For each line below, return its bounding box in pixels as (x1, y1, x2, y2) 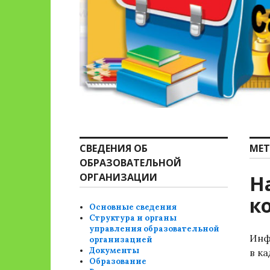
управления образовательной (89, 224, 220, 234)
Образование (89, 256, 147, 266)
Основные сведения (89, 202, 177, 212)
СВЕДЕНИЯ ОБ (80, 142, 148, 155)
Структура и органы (89, 213, 177, 223)
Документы (89, 245, 140, 256)
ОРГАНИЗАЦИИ (80, 171, 157, 184)
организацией (89, 234, 153, 245)
